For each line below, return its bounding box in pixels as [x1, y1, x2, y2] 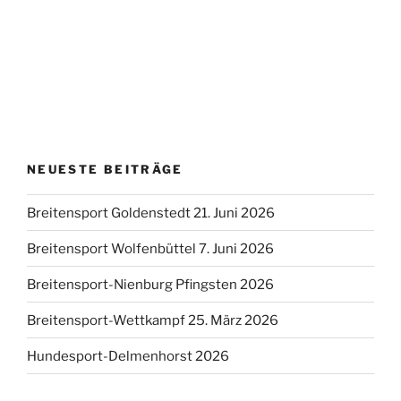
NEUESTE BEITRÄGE [27, 161, 183, 176]
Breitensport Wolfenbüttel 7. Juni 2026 [27, 240, 274, 257]
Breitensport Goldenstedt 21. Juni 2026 [27, 204, 275, 221]
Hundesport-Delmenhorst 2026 [27, 347, 229, 364]
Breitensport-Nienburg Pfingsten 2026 [27, 276, 274, 293]
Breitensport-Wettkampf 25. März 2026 [27, 311, 278, 328]
